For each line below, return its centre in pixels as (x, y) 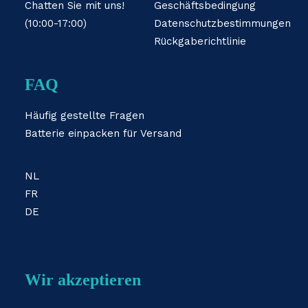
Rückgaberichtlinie (200, 41)
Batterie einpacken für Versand (103, 133)
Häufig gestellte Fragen (85, 115)
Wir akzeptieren (83, 280)
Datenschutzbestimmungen (222, 23)
